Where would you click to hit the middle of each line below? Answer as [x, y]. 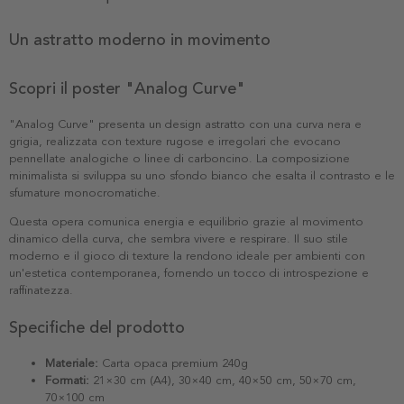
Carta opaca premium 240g [173, 363]
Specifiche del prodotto [97, 327]
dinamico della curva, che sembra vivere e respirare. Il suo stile [179, 239]
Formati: [67, 380]
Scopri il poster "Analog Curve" [127, 88]
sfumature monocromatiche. [85, 193]
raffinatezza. [41, 290]
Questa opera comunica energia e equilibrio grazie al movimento [186, 221]
